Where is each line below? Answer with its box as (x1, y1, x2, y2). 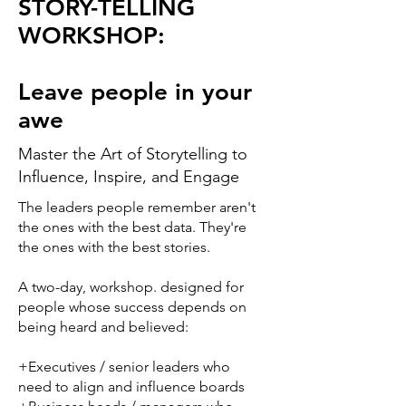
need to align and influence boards (18, 378, 245, 396)
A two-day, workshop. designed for (18, 278, 244, 296)
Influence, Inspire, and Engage (18, 167, 239, 188)
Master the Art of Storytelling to (18, 144, 247, 165)
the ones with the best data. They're (18, 218, 246, 237)
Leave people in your (18, 78, 252, 107)
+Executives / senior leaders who (18, 358, 230, 376)
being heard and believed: (18, 318, 188, 336)
